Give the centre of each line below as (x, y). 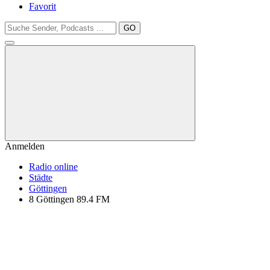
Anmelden (25, 146)
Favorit (42, 6)
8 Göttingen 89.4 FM (69, 199)
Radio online (53, 167)
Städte (41, 177)
